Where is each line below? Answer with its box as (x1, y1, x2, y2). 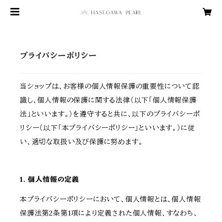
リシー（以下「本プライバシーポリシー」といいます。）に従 (20, 123, 195, 133)
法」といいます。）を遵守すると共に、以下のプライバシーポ (20, 110, 200, 119)
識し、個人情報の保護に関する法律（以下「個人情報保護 (20, 96, 197, 105)
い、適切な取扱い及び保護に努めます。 (20, 137, 143, 147)
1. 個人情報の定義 (20, 175, 80, 184)
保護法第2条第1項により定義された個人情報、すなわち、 (20, 209, 198, 218)
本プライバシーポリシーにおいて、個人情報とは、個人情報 (20, 195, 201, 204)
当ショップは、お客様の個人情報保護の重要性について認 (20, 82, 200, 91)
